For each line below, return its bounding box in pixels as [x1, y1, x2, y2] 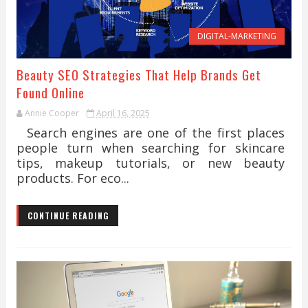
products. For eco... [16, 170, 129, 186]
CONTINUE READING [27, 210, 109, 221]
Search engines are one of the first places [16, 124, 285, 141]
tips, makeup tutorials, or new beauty [16, 155, 285, 171]
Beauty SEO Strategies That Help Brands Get [16, 65, 261, 84]
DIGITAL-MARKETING [197, 30, 277, 42]
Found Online [16, 82, 85, 102]
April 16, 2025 [96, 107, 150, 119]
